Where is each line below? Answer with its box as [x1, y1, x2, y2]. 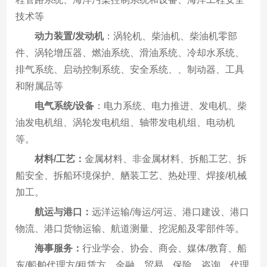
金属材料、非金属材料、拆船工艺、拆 [85, 154, 247, 164]
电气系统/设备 [35, 101, 95, 111]
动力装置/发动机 [35, 31, 104, 42]
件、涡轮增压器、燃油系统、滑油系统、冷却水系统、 [15, 48, 245, 58]
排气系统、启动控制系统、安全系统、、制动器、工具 [15, 64, 245, 75]
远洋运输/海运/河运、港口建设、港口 [92, 207, 250, 218]
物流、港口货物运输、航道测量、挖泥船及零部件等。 [15, 223, 245, 234]
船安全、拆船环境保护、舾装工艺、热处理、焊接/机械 [15, 170, 247, 181]
